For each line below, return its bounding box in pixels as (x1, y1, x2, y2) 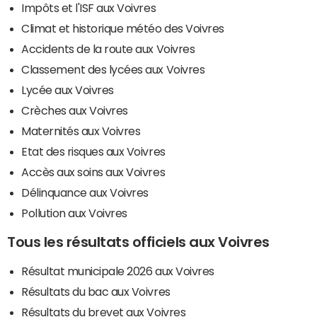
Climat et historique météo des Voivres (21, 23, 224, 35)
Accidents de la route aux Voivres (21, 43, 195, 55)
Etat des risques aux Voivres (21, 146, 166, 158)
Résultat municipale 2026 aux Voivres (21, 265, 214, 277)
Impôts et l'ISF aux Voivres (21, 2, 156, 14)
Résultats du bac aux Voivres (21, 286, 171, 298)
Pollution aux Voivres (21, 207, 127, 219)
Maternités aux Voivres (21, 125, 141, 137)
